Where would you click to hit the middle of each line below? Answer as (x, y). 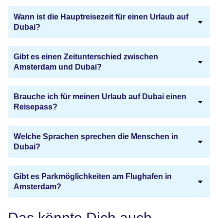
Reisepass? (36, 107)
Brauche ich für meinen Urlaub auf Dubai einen (100, 96)
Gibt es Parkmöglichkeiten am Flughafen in (93, 176)
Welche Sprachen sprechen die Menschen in (96, 136)
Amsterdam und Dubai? (58, 67)
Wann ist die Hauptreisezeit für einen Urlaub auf (101, 17)
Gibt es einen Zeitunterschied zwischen (86, 56)
